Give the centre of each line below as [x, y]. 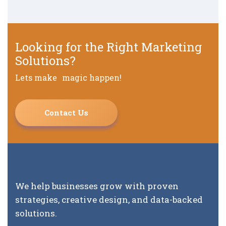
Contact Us [66, 112]
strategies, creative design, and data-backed [109, 199]
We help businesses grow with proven [97, 186]
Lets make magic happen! [68, 77]
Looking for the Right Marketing [108, 47]
